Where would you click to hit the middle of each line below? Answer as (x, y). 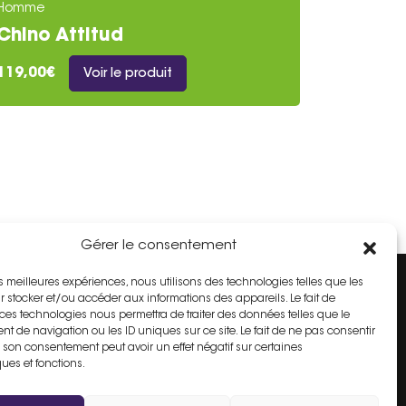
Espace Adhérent (154, 308)
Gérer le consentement (158, 246)
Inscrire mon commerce (152, 363)
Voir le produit (128, 74)
